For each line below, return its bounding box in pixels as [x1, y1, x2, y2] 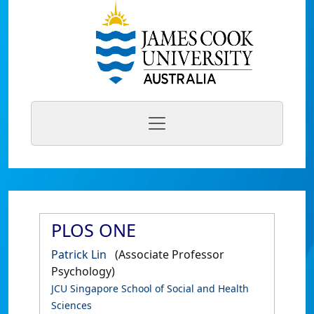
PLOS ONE [51, 218, 136, 242]
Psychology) [51, 264, 115, 279]
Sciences [51, 299, 92, 312]
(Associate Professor [115, 247, 224, 262]
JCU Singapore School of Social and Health [51, 282, 249, 295]
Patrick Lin [51, 247, 107, 262]
